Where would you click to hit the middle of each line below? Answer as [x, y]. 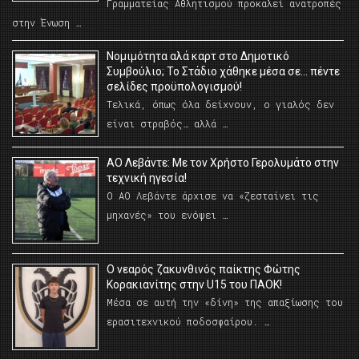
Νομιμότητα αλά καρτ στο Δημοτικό [198, 56]
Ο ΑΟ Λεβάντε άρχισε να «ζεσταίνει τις [213, 196]
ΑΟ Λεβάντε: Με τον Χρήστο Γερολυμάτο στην [223, 163]
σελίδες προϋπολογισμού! [174, 87]
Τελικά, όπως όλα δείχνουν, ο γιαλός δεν [220, 105]
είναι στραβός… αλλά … [167, 124]
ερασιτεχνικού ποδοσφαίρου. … [188, 322]
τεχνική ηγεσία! [147, 178]
